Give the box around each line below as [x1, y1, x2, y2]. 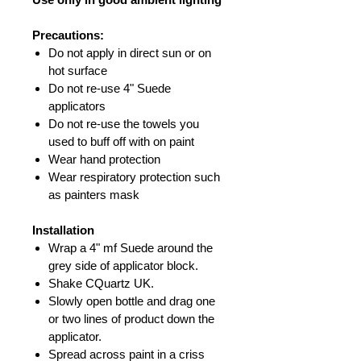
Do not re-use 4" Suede [48, 81, 171, 96]
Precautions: [32, 28, 104, 43]
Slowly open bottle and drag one [48, 294, 215, 309]
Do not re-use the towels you [48, 117, 199, 131]
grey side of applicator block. [48, 259, 198, 273]
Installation [32, 223, 94, 238]
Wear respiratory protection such [48, 170, 220, 185]
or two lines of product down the [48, 312, 214, 326]
